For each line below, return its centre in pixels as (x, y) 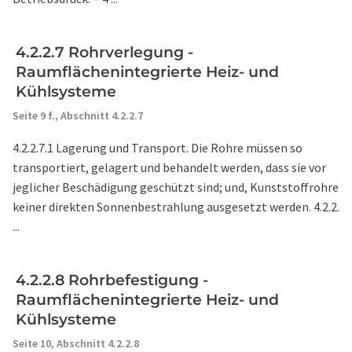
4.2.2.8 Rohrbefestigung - (112, 280)
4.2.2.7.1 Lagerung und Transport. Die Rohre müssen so (158, 148)
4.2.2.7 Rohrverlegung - (104, 52)
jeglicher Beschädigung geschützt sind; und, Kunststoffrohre (176, 187)
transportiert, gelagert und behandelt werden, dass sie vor (169, 167)
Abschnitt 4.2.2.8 (98, 343)
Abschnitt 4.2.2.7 (102, 115)
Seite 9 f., (37, 115)
